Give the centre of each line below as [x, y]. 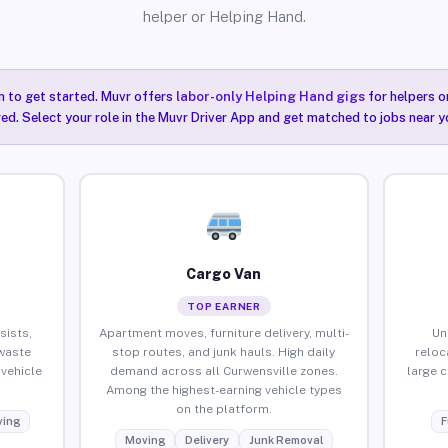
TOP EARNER [223, 305]
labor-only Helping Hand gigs [270, 96]
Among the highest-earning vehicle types [223, 389]
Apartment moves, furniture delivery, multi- [223, 332]
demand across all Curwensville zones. [223, 370]
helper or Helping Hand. [224, 16]
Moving [144, 439]
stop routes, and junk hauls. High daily [224, 351]
